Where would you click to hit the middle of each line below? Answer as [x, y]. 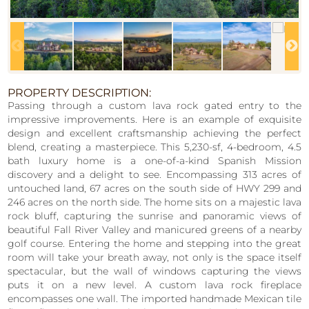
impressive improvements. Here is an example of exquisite [154, 119]
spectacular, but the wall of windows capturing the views [154, 271]
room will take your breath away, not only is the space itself [154, 257]
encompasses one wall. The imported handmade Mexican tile [154, 298]
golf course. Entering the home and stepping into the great [154, 243]
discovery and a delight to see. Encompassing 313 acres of [154, 174]
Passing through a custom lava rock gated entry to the [154, 105]
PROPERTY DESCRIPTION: [80, 92]
